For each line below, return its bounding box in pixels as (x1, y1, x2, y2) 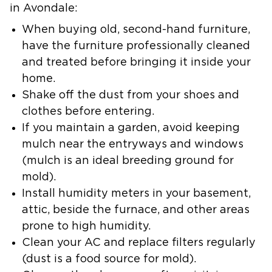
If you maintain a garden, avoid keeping (22, 122, 240, 134)
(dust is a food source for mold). (22, 253, 196, 265)
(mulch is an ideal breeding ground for (22, 155, 234, 166)
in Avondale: (10, 2, 78, 14)
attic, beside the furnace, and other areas (22, 204, 250, 216)
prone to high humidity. (22, 220, 151, 232)
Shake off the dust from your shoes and (22, 89, 239, 101)
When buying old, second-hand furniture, (22, 24, 250, 35)
